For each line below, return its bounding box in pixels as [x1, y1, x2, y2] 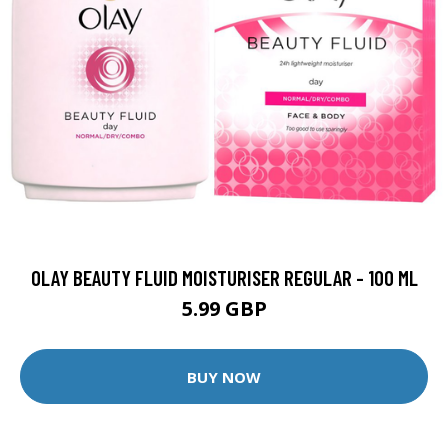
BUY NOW [187, 366, 261, 387]
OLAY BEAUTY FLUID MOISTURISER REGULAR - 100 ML [30, 265, 418, 291]
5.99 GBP [181, 295, 267, 323]
